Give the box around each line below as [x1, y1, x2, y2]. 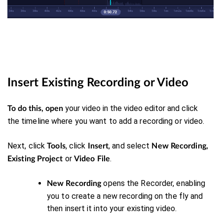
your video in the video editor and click [65, 104, 198, 113]
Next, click [7, 141, 47, 150]
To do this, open [7, 105, 65, 112]
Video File [74, 155, 110, 163]
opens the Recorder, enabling [101, 179, 206, 188]
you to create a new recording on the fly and [47, 191, 203, 201]
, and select [109, 141, 152, 150]
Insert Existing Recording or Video [7, 77, 188, 89]
